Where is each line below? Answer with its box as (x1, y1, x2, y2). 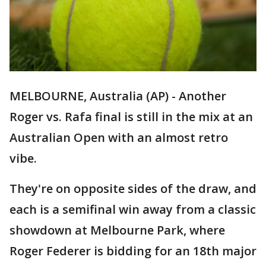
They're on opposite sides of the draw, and (9, 180, 256, 197)
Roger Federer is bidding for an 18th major (9, 243, 256, 259)
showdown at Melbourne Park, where (9, 222, 225, 239)
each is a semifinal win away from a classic (9, 201, 256, 218)
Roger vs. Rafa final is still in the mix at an (9, 109, 253, 125)
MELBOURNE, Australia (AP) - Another (9, 88, 226, 104)
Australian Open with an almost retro (9, 129, 228, 146)
